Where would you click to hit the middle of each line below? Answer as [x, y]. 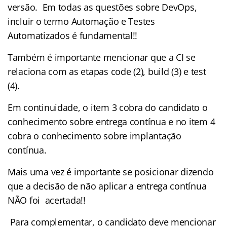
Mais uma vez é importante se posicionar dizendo [111, 172]
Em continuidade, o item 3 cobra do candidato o [108, 107]
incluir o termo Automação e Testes [81, 21]
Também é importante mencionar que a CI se [102, 57]
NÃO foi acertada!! [47, 200]
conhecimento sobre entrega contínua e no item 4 [111, 121]
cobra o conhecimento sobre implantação [94, 136]
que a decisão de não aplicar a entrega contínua [107, 186]
